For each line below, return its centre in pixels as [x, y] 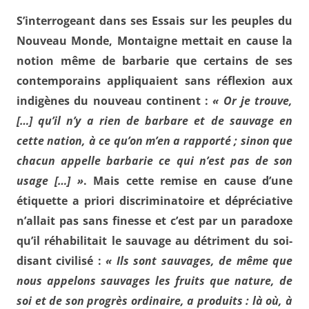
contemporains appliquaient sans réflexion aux [154, 81]
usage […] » [50, 181]
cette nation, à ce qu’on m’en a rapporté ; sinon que [154, 141]
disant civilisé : [61, 261]
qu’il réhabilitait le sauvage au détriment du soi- [154, 241]
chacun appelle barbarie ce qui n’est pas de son [154, 161]
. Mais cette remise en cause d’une [188, 181]
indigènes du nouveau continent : [115, 101]
